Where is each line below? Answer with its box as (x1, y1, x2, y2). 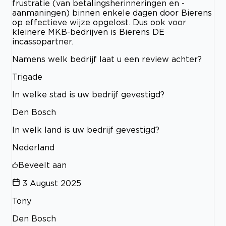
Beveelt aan (18, 160, 67, 170)
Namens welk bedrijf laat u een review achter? (12, 54, 202, 64)
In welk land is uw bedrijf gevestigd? (12, 125, 159, 135)
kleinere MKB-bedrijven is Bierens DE (12, 27, 164, 37)
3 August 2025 (23, 179, 81, 188)
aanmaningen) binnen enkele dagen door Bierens (12, 8, 212, 18)
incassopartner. (12, 37, 73, 46)
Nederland (12, 143, 54, 152)
